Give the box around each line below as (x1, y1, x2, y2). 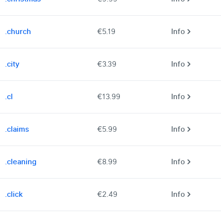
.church (5, 26, 31, 37)
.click (5, 189, 23, 200)
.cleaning (5, 156, 37, 168)
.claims (5, 124, 29, 135)
